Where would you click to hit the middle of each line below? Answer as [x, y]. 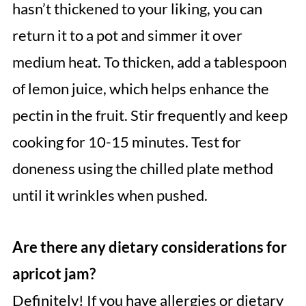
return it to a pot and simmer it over [127, 35]
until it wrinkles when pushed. [110, 195]
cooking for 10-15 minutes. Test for [126, 141]
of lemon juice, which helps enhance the [140, 88]
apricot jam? [54, 273]
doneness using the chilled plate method [142, 168]
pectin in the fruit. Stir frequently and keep [150, 115]
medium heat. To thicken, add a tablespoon [149, 61]
